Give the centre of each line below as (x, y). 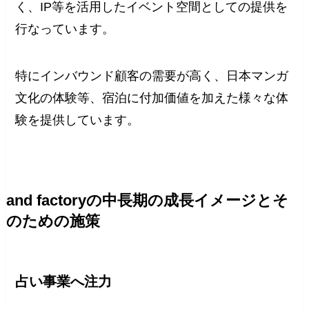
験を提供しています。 (78, 120)
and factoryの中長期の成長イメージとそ (147, 200)
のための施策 (53, 221)
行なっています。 (65, 29)
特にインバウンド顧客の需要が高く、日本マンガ (152, 76)
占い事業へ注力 (64, 281)
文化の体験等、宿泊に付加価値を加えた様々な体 (152, 98)
